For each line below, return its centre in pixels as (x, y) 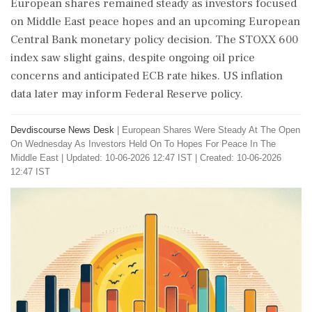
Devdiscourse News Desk (62, 130)
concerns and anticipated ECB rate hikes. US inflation (147, 76)
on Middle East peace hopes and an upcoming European (155, 22)
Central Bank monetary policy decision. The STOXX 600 (154, 40)
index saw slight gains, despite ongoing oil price (133, 58)
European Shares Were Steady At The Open (211, 130)
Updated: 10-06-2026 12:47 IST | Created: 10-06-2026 (174, 158)
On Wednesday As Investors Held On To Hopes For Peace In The (143, 144)
